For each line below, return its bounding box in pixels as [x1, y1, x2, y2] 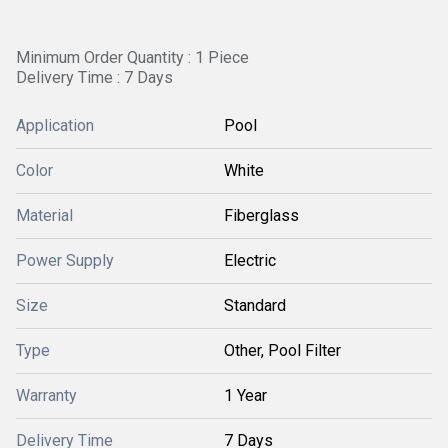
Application [16, 116, 94, 135]
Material [16, 206, 73, 225]
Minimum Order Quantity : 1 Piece [16, 48, 249, 67]
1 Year [224, 386, 267, 405]
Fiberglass [224, 206, 299, 225]
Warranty [16, 386, 77, 405]
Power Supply [16, 251, 114, 270]
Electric [224, 251, 276, 270]
